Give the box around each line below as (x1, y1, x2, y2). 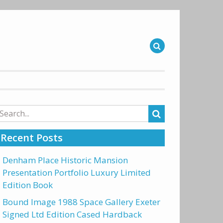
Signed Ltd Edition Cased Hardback (2, 209, 142, 220)
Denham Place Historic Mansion (2, 154, 128, 166)
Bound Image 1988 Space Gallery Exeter (2, 196, 160, 208)
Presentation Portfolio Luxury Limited (2, 167, 151, 178)
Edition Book (2, 179, 53, 191)
